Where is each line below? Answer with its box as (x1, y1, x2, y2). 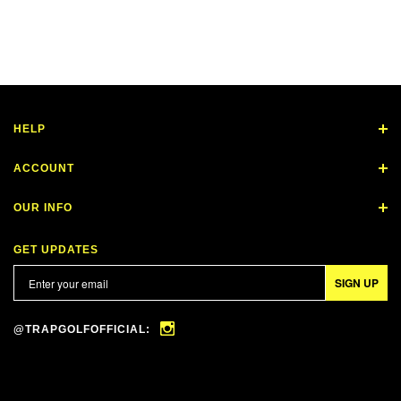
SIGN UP (335, 275, 379, 291)
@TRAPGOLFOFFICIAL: (13, 323, 154, 336)
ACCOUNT (13, 162, 74, 175)
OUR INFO (13, 201, 73, 214)
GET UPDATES (13, 243, 98, 256)
